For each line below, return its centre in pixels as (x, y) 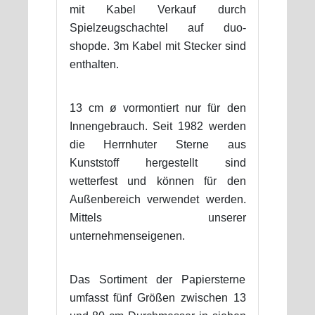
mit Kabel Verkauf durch (157, 9)
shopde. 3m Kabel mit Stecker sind (157, 46)
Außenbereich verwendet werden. (157, 199)
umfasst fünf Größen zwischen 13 (157, 297)
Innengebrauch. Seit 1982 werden (157, 126)
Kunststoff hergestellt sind (157, 162)
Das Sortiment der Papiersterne (157, 279)
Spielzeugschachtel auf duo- (157, 27)
